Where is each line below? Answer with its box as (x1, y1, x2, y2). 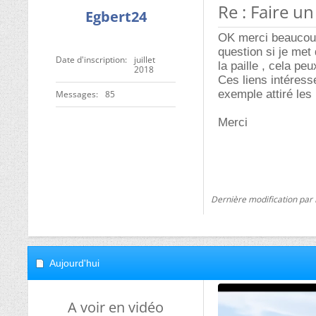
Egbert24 (85, 7, 147, 26)
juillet (134, 54, 155, 66)
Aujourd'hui (49, 257, 99, 269)
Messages (56, 88, 96, 100)
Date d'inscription (56, 54, 125, 66)
